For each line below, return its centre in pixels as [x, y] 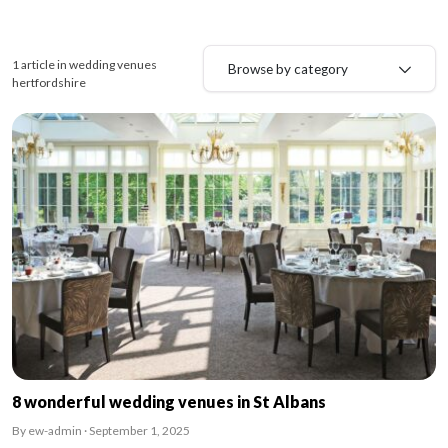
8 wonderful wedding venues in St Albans [169, 401]
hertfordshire [49, 83]
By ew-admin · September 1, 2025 [101, 430]
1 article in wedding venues [84, 65]
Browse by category [287, 68]
